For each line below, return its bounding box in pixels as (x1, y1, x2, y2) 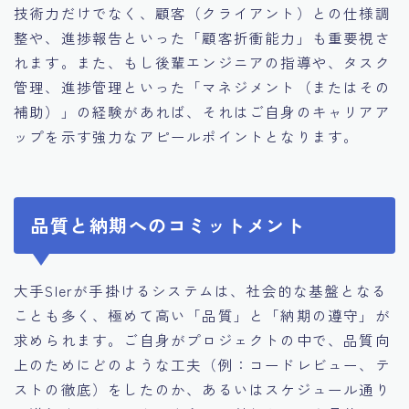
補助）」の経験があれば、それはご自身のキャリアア (14, 100, 391, 121)
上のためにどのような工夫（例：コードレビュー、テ (14, 353, 391, 374)
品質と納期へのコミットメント (30, 211, 305, 238)
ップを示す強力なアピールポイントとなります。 (14, 125, 360, 146)
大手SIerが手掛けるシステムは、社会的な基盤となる (14, 279, 388, 300)
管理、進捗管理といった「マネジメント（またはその (14, 76, 391, 97)
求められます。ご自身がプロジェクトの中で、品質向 (14, 329, 391, 350)
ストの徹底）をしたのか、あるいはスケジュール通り (14, 378, 391, 399)
